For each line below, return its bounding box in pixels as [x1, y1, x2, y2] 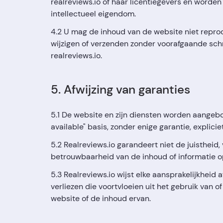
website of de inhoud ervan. [51, 193, 151, 204]
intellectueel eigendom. [51, 8, 136, 19]
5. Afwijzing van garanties [51, 82, 190, 97]
